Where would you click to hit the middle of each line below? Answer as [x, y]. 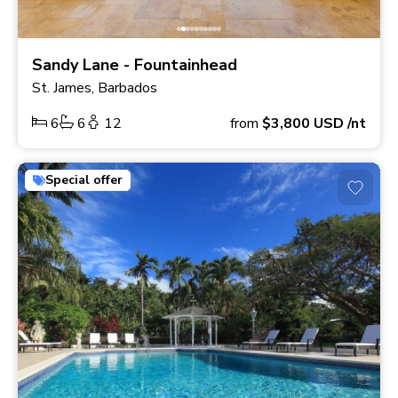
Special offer [84, 180]
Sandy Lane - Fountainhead [135, 65]
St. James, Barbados [95, 88]
